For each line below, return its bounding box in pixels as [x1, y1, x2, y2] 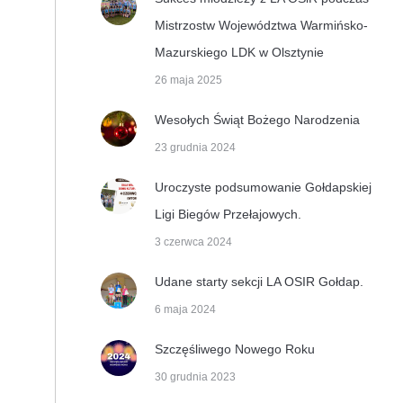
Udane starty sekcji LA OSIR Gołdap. [155, 274, 363, 289]
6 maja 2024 [155, 303, 216, 316]
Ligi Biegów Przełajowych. [155, 207, 301, 221]
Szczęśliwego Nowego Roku [155, 342, 315, 356]
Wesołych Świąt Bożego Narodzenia [155, 112, 360, 127]
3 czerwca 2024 [155, 236, 232, 248]
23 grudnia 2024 [155, 141, 236, 154]
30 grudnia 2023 [155, 371, 236, 383]
